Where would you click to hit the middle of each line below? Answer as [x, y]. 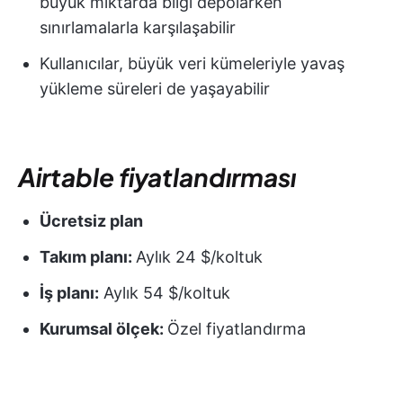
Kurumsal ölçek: [103, 328]
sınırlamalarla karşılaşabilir [138, 27]
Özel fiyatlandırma [237, 328]
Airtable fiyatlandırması [157, 176]
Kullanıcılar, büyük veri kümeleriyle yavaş [192, 63]
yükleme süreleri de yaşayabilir [155, 88]
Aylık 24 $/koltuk [199, 256]
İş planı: [69, 292]
